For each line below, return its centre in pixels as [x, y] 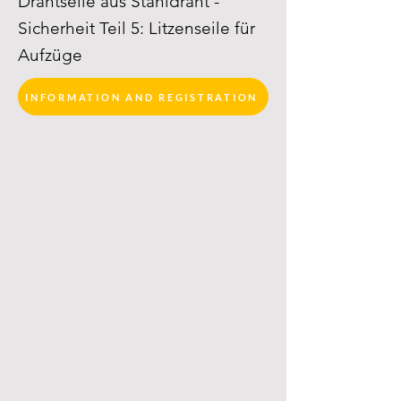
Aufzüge [50, 55]
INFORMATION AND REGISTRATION [141, 97]
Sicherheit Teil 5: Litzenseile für [137, 28]
